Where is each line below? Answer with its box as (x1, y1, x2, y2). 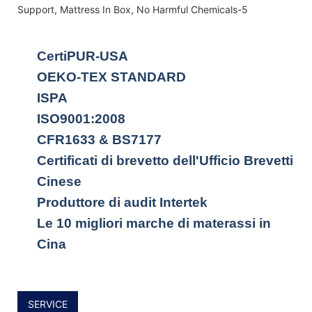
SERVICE (28, 297, 68, 310)
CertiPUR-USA (37, 48, 128, 63)
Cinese (37, 173, 81, 189)
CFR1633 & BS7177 (37, 132, 162, 147)
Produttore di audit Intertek (37, 194, 208, 210)
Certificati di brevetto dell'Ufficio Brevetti (37, 153, 293, 168)
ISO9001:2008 (37, 111, 125, 126)
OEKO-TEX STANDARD (37, 69, 186, 84)
